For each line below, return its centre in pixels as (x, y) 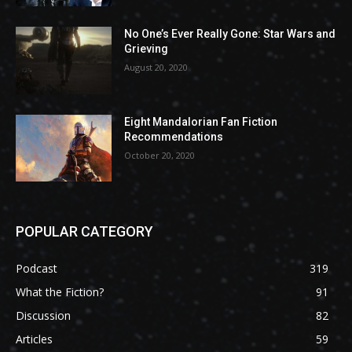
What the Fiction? (60, 292)
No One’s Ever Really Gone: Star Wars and (230, 33)
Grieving (147, 48)
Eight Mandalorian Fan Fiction (201, 121)
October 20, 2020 (160, 155)
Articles (34, 339)
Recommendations (174, 136)
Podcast (37, 269)
